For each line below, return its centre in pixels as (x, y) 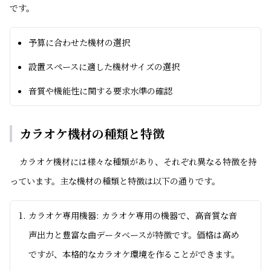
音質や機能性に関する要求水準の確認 (100, 91)
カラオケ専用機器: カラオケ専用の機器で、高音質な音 (133, 215)
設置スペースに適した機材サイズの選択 (104, 67)
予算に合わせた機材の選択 (79, 42)
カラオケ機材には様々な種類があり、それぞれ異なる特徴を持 (138, 162)
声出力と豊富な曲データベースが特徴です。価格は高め (134, 235)
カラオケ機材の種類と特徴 (92, 133)
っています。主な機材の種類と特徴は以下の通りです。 (115, 181)
